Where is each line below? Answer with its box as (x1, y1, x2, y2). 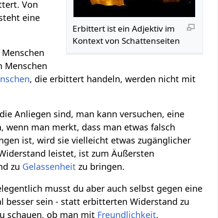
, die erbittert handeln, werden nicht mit (30, 73, 196, 85)
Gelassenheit (22, 160, 76, 172)
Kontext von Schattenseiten (73, 35, 181, 46)
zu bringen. (76, 160, 125, 172)
